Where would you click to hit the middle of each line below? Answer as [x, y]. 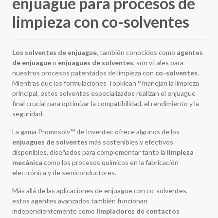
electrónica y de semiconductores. [64, 172]
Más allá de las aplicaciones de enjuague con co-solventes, [100, 190]
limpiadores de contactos [138, 211]
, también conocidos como [137, 52]
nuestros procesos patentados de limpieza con [84, 73]
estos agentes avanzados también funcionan [80, 200]
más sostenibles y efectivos [130, 142]
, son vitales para [158, 62]
